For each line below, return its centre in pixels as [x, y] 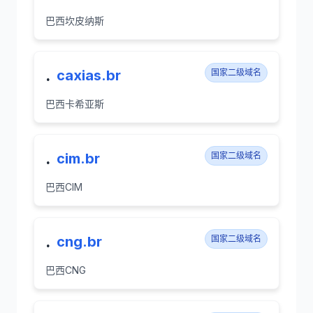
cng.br [79, 242]
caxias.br [89, 75]
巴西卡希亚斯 [75, 104]
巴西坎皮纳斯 [75, 21]
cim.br [78, 159]
